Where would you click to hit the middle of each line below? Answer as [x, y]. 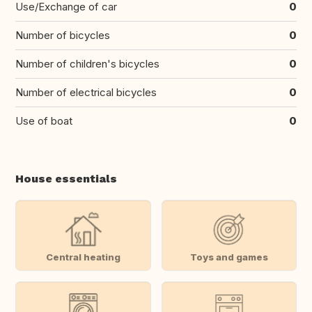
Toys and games [229, 257]
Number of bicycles [63, 36]
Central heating [83, 257]
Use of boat [44, 121]
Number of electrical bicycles [86, 93]
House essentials [66, 179]
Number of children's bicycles [87, 64]
